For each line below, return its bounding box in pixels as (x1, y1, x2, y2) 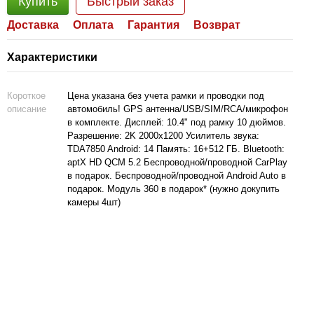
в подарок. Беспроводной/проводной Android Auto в (67, 170, 286, 181)
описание (7, 104, 46, 114)
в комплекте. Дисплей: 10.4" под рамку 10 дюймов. (67, 117, 286, 128)
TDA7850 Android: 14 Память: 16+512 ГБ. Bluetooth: (67, 144, 285, 154)
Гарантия (128, 19, 179, 31)
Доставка (7, 19, 59, 31)
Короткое (7, 90, 46, 101)
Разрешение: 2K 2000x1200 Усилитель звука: (67, 130, 259, 141)
